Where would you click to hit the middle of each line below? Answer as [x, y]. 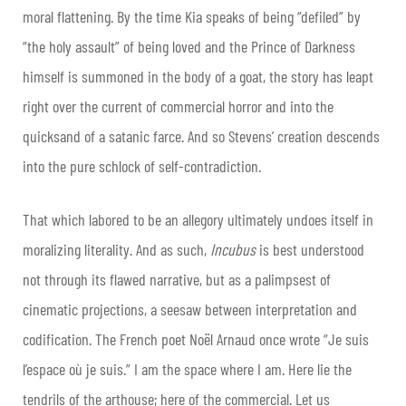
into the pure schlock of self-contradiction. [142, 166]
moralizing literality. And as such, [116, 250]
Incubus [233, 250]
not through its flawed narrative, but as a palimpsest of [177, 280]
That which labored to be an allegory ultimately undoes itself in [198, 220]
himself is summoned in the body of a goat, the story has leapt [198, 77]
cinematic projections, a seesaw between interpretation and [190, 309]
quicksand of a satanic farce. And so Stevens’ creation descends [201, 136]
